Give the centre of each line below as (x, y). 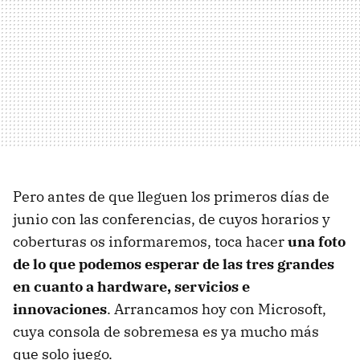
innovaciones (60, 309)
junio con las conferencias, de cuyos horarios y (172, 219)
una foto (317, 242)
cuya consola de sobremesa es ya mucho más (166, 332)
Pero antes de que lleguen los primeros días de (171, 197)
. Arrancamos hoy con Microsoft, (217, 309)
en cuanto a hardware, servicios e (131, 287)
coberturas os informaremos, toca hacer (150, 242)
